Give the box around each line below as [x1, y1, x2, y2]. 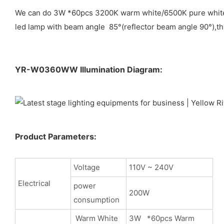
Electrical [17, 178, 50, 188]
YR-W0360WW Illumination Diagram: [15, 64, 162, 74]
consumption [73, 194, 119, 204]
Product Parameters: [15, 131, 96, 141]
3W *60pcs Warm [128, 213, 194, 223]
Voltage [73, 162, 100, 172]
